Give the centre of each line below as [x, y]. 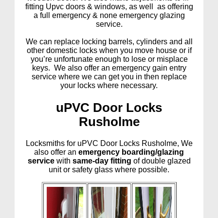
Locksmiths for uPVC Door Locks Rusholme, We [109, 143]
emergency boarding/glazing [131, 152]
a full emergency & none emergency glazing [109, 16]
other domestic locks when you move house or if [109, 51]
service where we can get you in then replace [109, 77]
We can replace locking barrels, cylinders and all [109, 42]
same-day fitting [102, 161]
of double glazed [161, 161]
